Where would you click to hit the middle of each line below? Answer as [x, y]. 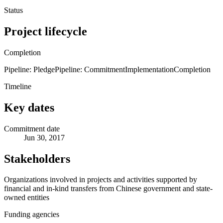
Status [13, 10]
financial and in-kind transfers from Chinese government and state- [108, 189]
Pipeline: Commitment [90, 69]
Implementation [149, 69]
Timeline [18, 86]
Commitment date [32, 128]
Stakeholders [37, 159]
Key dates [29, 107]
